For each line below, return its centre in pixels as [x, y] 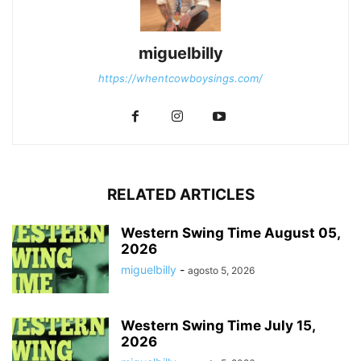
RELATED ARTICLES [180, 194]
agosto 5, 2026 [221, 270]
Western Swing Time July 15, [218, 325]
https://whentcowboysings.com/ [180, 78]
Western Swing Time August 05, [230, 232]
